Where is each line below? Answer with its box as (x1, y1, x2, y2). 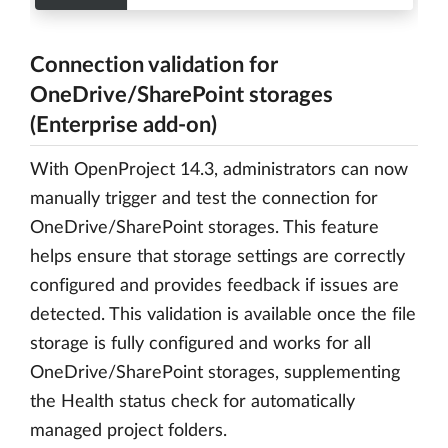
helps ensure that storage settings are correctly (30, 247, 405, 266)
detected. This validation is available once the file (30, 305, 416, 324)
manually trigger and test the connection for (30, 189, 378, 208)
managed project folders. (30, 421, 227, 440)
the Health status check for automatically (30, 392, 355, 411)
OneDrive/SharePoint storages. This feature (30, 218, 379, 237)
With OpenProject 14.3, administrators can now (30, 160, 408, 179)
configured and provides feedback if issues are (30, 276, 399, 295)
